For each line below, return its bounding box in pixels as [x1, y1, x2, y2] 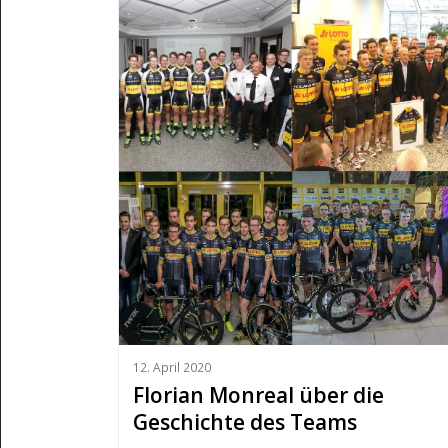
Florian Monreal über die [132, 380, 384, 409]
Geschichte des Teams [132, 407, 357, 436]
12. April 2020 [132, 358, 211, 375]
